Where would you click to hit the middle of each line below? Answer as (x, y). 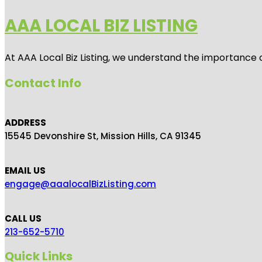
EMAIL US (25, 171)
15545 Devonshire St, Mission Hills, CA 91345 (103, 136)
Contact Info (43, 83)
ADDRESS (25, 123)
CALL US (23, 219)
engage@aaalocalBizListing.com (80, 184)
